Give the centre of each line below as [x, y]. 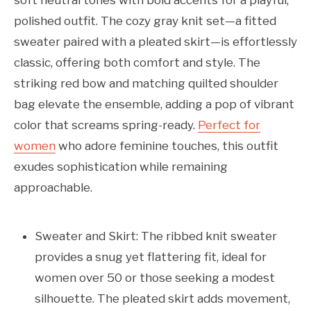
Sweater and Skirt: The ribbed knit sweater [156, 236]
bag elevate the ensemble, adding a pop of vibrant [154, 104]
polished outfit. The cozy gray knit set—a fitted [145, 21]
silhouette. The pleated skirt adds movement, [162, 299]
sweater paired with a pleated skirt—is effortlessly [155, 42]
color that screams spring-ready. [106, 125]
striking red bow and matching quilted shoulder [146, 84]
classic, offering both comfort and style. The [137, 63]
